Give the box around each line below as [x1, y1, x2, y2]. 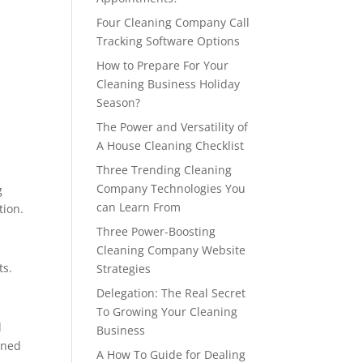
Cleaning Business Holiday [96, 76, 241, 92]
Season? [96, 95, 141, 110]
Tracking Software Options [96, 33, 241, 49]
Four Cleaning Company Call [96, 15, 250, 30]
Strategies [96, 261, 152, 276]
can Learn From [96, 199, 181, 215]
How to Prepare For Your [96, 58, 229, 73]
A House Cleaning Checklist [96, 138, 245, 153]
